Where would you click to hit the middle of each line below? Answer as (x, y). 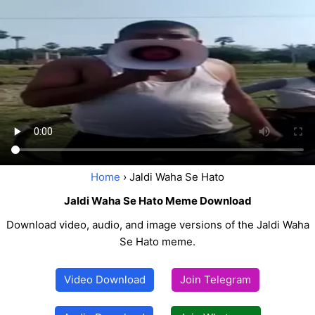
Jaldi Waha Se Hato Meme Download (157, 201)
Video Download (105, 280)
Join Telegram (216, 280)
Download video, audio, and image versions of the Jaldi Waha (157, 225)
